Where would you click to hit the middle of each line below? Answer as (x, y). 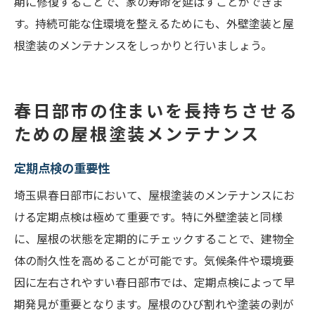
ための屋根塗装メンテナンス (137, 133)
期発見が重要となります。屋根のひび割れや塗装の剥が (154, 304)
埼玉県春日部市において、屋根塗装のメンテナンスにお (154, 195)
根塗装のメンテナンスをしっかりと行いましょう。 (143, 45)
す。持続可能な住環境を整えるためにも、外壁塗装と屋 (154, 23)
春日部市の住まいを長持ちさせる (156, 110)
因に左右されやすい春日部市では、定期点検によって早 (154, 282)
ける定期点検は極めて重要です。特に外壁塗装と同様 (148, 217)
